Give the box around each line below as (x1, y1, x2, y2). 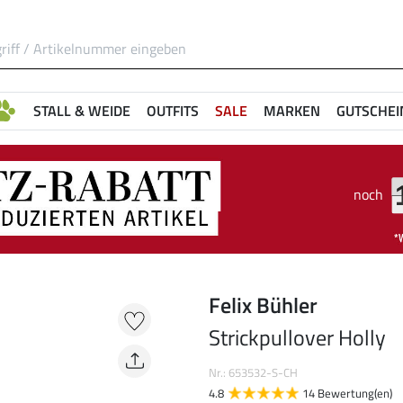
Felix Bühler (209, 289, 318, 322)
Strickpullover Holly (209, 321, 386, 354)
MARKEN (264, 100, 320, 121)
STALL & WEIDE (33, 100, 130, 121)
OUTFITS (147, 100, 199, 121)
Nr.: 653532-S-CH (209, 363, 298, 382)
